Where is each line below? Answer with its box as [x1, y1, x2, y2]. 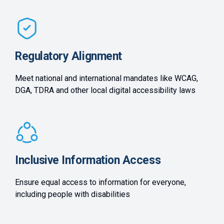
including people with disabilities [15, 189, 130, 199]
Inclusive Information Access [15, 153, 161, 167]
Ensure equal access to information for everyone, [15, 177, 186, 187]
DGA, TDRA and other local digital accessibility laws [15, 85, 195, 95]
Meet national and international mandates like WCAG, [15, 73, 198, 83]
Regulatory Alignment [15, 49, 122, 63]
